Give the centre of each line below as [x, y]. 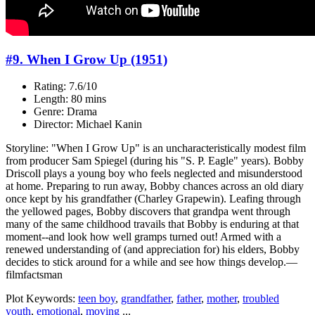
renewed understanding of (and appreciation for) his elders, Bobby [153, 250]
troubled [261, 299]
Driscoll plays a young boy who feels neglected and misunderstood [154, 174]
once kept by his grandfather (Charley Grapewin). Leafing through [153, 199]
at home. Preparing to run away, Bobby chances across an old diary [155, 186]
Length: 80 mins [70, 99]
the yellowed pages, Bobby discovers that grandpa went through [148, 212]
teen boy [97, 299]
